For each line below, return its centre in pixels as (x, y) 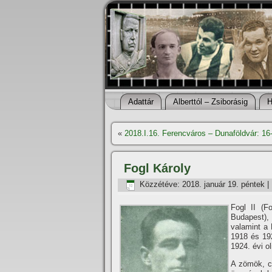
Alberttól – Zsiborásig (210, 102)
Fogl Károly (157, 168)
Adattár (141, 102)
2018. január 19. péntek (223, 185)
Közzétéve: (160, 185)
